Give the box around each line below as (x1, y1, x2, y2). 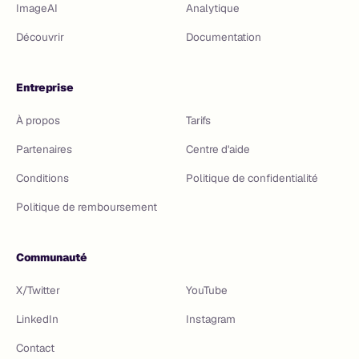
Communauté (16, 250, 87, 264)
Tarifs (186, 113, 211, 127)
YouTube (186, 283, 228, 297)
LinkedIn (16, 312, 58, 326)
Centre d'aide (186, 142, 250, 156)
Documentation (186, 30, 261, 44)
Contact (16, 341, 54, 355)
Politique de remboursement (16, 200, 157, 214)
